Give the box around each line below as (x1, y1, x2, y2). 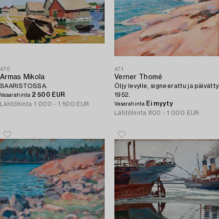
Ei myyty (146, 101, 174, 107)
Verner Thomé (114, 74, 163, 81)
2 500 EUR (32, 92, 66, 98)
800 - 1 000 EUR (148, 110, 199, 116)
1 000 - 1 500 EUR (34, 101, 89, 107)
